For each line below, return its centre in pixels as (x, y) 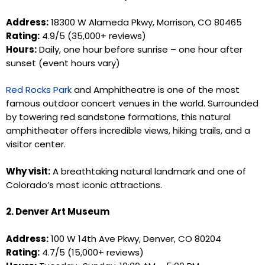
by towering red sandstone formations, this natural (118, 117)
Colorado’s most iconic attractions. (84, 185)
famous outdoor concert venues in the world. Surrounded (132, 103)
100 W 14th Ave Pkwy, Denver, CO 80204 (135, 238)
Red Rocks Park (39, 90)
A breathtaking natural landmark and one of (148, 171)
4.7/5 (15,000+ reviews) (92, 252)
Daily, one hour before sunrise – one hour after (140, 49)
